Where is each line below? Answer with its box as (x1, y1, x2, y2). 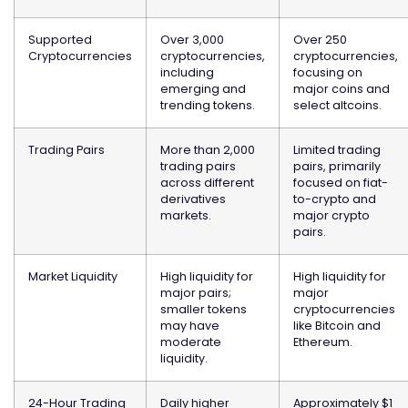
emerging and (160, 81, 246, 97)
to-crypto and (293, 191, 376, 208)
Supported (28, 32, 92, 48)
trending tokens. (160, 97, 255, 114)
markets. (160, 208, 211, 224)
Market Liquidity (28, 269, 117, 285)
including (160, 65, 214, 81)
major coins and (293, 81, 390, 97)
